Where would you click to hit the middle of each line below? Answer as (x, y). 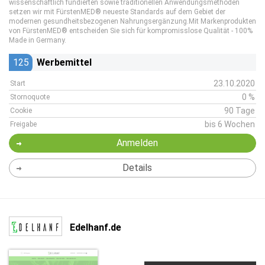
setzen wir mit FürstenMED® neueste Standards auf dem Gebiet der (117, 12)
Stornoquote (30, 97)
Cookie (21, 111)
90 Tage (240, 111)
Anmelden (137, 143)
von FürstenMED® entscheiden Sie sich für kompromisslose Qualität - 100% (131, 31)
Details (137, 168)
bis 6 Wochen (230, 124)
